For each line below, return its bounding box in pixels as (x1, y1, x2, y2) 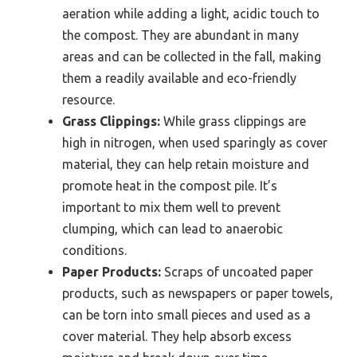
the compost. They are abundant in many (62, 27, 299, 42)
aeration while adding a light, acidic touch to (62, 6, 320, 21)
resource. (62, 92, 115, 107)
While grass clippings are (160, 113, 306, 128)
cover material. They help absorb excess (62, 328, 292, 343)
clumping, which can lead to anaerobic (62, 221, 283, 236)
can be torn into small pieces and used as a (62, 307, 311, 322)
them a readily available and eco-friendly (62, 70, 296, 85)
